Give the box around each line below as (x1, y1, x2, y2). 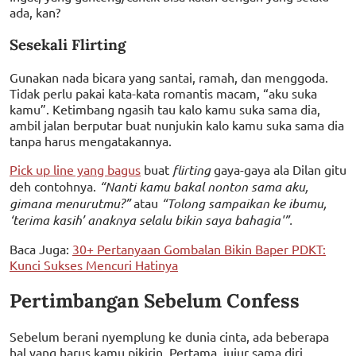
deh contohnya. (10, 177, 99, 194)
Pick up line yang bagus (10, 161, 141, 177)
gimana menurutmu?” (10, 194, 130, 211)
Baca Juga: (10, 240, 72, 257)
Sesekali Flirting (10, 34, 126, 54)
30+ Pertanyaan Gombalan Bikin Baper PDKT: (72, 240, 326, 257)
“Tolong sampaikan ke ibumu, (161, 194, 327, 211)
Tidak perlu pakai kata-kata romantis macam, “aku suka (10, 84, 317, 101)
